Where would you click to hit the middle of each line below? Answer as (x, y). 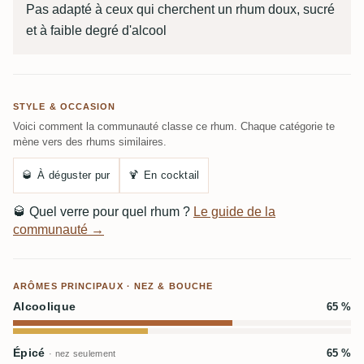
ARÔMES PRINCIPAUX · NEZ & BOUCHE (113, 286)
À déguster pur (74, 175)
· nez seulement (82, 353)
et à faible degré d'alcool (96, 30)
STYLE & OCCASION (65, 106)
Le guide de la (234, 212)
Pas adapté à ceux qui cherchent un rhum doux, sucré (180, 9)
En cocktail (172, 175)
